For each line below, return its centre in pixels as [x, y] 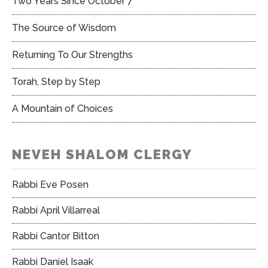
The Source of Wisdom [64, 28]
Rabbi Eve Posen [50, 184]
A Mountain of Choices [63, 109]
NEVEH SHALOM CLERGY [102, 154]
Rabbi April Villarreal [56, 210]
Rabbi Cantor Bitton [56, 236]
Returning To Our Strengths [72, 55]
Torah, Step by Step [56, 82]
